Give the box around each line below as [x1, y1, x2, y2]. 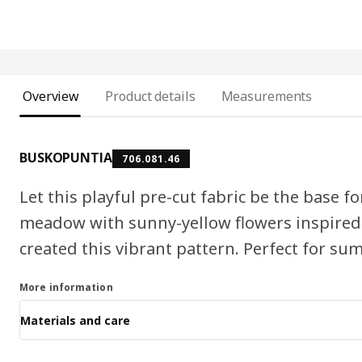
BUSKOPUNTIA [19, 149, 112, 167]
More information [19, 280, 113, 295]
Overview [23, 87, 80, 106]
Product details [105, 87, 196, 106]
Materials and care [20, 312, 130, 328]
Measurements [221, 87, 313, 106]
